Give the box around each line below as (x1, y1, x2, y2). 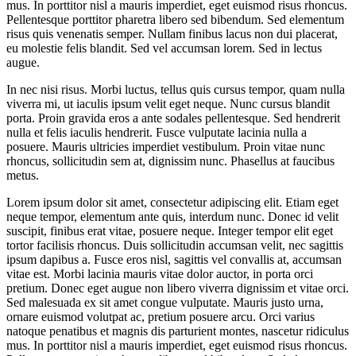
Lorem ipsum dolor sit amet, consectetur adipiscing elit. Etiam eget (6, 195, 339, 209)
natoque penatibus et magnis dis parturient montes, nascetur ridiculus (6, 323, 349, 338)
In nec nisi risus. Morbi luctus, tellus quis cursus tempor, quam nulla (6, 82, 345, 96)
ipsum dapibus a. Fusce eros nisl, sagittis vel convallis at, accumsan (6, 252, 342, 266)
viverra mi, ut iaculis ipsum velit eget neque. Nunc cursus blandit (6, 96, 330, 110)
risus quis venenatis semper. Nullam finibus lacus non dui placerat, (6, 26, 338, 41)
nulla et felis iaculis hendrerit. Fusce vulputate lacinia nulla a (6, 125, 307, 139)
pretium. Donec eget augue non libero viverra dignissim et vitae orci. (6, 281, 349, 295)
